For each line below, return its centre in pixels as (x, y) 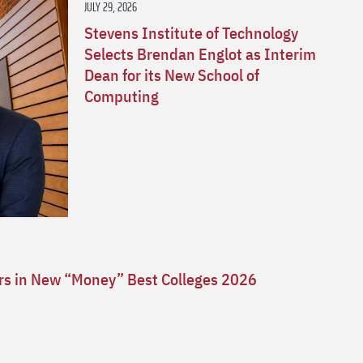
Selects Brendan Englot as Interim (200, 54)
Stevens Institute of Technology (191, 33)
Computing (122, 96)
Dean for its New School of (172, 75)
